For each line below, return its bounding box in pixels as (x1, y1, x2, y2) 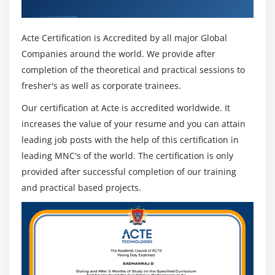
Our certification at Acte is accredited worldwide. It (21, 102, 230, 114)
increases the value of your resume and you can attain (21, 118, 246, 130)
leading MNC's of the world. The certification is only (21, 150, 233, 162)
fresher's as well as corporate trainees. (21, 80, 181, 92)
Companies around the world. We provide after (21, 48, 215, 60)
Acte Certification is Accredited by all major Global (21, 32, 227, 44)
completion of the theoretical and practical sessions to (21, 64, 245, 76)
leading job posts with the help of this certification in (21, 134, 239, 146)
